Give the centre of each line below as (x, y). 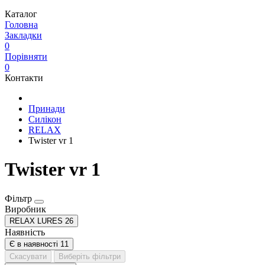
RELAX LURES (36, 221)
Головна (21, 25)
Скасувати (28, 256)
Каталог (21, 14)
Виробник (25, 209)
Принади (47, 109)
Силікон (45, 119)
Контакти (24, 78)
